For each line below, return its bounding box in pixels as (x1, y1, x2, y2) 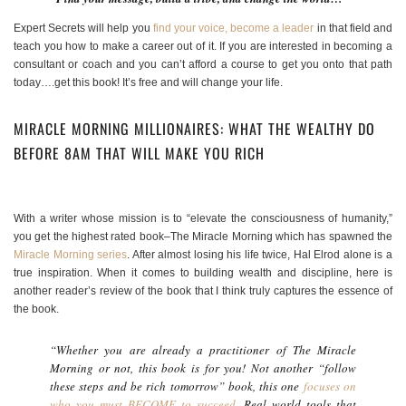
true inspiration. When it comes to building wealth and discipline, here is (14, 266, 392, 280)
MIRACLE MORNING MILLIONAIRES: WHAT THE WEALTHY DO (14, 118, 375, 140)
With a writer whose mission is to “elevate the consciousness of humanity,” (14, 212, 392, 226)
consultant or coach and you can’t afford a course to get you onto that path (14, 58, 392, 72)
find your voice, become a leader (152, 22, 317, 35)
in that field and (316, 22, 393, 35)
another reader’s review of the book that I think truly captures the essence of (14, 285, 392, 298)
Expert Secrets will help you (14, 22, 153, 35)
